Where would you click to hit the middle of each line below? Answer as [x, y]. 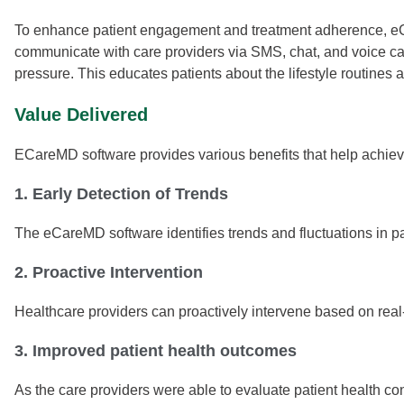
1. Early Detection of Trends [121, 193]
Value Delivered [81, 114]
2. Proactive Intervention [109, 272]
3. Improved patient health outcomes [156, 350]
